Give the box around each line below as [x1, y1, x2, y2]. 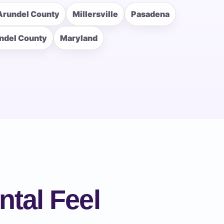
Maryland [60, 33, 98, 43]
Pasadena [131, 9, 170, 19]
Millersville [72, 9, 118, 19]
